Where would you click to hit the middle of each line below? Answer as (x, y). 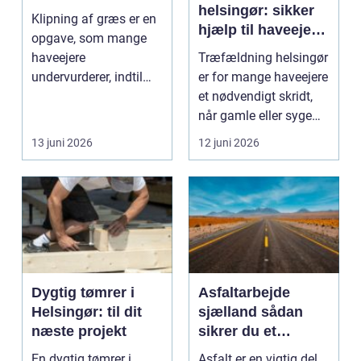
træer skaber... (238, 135)
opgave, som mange (89, 38)
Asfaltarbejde (244, 292)
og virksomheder (257, 49)
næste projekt (79, 331)
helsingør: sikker (256, 10)
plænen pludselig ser (90, 96)
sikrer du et (237, 331)
